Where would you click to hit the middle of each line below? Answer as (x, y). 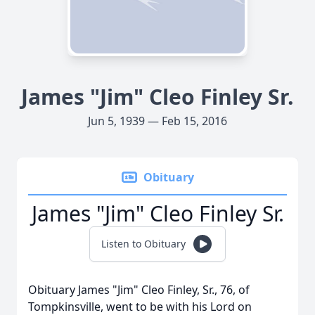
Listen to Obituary (143, 244)
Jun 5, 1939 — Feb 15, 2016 (157, 121)
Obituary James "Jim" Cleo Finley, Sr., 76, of (139, 290)
